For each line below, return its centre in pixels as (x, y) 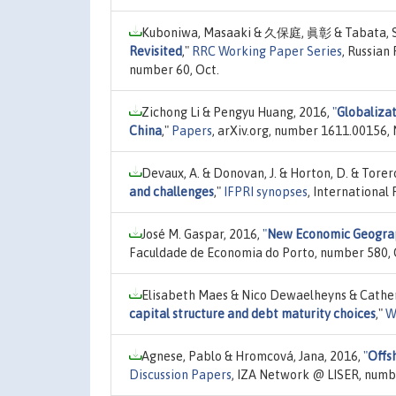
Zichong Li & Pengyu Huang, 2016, (237, 112)
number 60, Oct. (174, 69)
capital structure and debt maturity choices (252, 313)
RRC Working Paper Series (267, 51)
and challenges (171, 191)
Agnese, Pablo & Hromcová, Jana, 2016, (252, 356)
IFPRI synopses (266, 191)
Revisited (156, 51)
